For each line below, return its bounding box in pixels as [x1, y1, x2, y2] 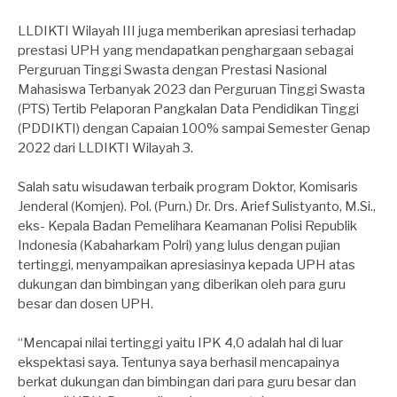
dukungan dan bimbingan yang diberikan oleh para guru [18, 276, 346, 292]
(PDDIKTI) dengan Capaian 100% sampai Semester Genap [18, 120, 370, 136]
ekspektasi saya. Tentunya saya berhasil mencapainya [18, 354, 339, 370]
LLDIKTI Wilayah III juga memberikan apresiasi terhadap [18, 22, 356, 39]
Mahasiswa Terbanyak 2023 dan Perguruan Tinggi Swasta [18, 81, 365, 97]
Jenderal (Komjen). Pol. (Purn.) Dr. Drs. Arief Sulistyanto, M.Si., [18, 198, 376, 214]
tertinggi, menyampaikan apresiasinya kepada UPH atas [18, 256, 355, 273]
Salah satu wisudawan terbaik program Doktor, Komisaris [18, 178, 358, 195]
